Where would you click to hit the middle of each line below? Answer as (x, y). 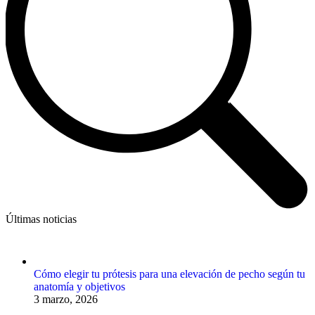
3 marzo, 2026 (66, 299)
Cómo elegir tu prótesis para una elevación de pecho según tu (169, 274)
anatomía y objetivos (79, 286)
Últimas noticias (41, 219)
